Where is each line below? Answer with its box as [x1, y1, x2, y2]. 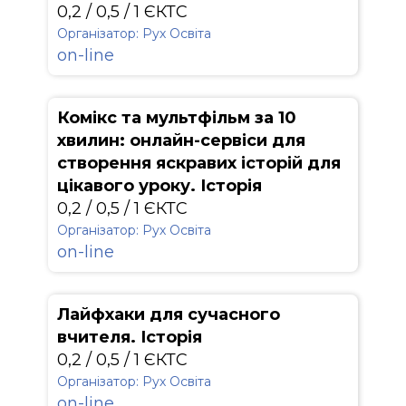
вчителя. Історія [57, 327, 202, 347]
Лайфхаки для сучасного [57, 304, 280, 324]
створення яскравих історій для [57, 153, 341, 173]
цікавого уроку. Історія [57, 176, 262, 196]
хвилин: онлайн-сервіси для [57, 130, 305, 150]
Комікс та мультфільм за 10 [57, 108, 296, 128]
